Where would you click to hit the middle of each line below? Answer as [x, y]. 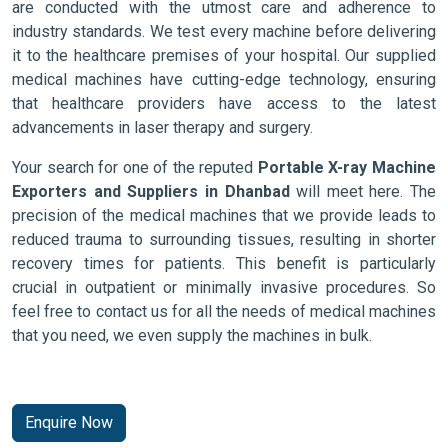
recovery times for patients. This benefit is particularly [224, 263]
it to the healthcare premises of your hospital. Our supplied [224, 55]
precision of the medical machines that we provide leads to [224, 215]
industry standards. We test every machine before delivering [224, 31]
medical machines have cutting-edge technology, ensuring [224, 79]
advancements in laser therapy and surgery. [162, 127]
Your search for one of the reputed [135, 167]
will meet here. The [362, 191]
